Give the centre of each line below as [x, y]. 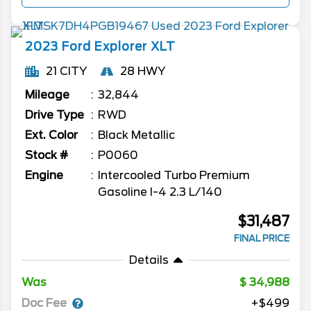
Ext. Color [51, 135]
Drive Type [54, 115]
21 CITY [66, 72]
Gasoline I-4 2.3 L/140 [160, 192]
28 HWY [143, 72]
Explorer [121, 47]
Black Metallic [136, 135]
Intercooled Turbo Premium [174, 176]
